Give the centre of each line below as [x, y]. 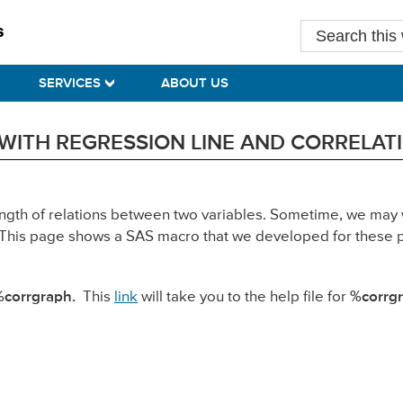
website [327, 73]
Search [325, 30]
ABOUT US [195, 83]
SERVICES [70, 83]
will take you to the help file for [244, 297]
